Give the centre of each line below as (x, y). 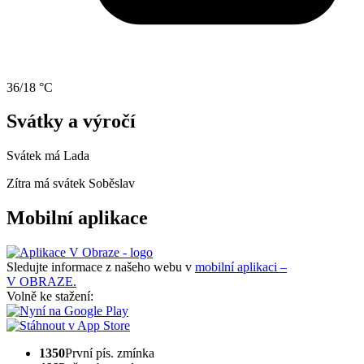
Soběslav (112, 184)
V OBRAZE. (41, 282)
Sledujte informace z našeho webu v (101, 267)
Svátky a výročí (71, 121)
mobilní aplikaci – (241, 267)
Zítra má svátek (48, 184)
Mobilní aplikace (77, 218)
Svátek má (35, 156)
